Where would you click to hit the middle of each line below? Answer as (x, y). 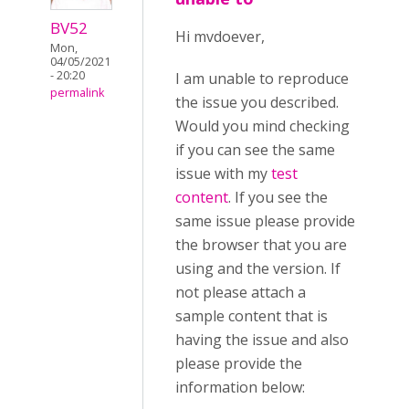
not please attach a (241, 292)
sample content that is (252, 316)
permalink (77, 93)
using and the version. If (258, 268)
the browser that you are (261, 245)
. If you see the (278, 197)
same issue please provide (265, 221)
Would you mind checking (262, 126)
